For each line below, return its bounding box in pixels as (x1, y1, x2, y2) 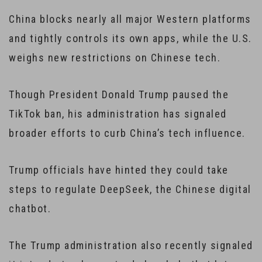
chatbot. (9, 202, 51, 215)
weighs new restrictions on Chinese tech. (9, 51, 220, 64)
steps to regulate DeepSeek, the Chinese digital (9, 183, 251, 195)
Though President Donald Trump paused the (9, 88, 229, 101)
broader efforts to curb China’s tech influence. (9, 127, 246, 139)
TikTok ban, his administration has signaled (9, 108, 227, 120)
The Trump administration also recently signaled (9, 239, 253, 251)
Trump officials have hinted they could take (9, 164, 229, 176)
